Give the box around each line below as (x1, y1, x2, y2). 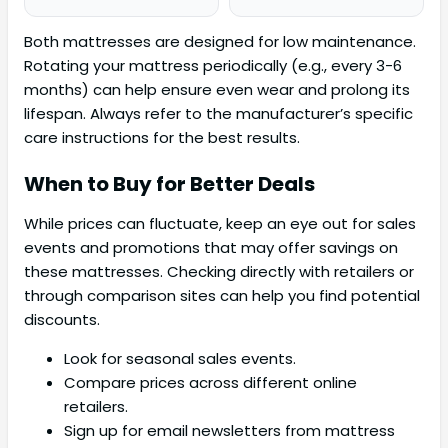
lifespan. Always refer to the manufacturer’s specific (24, 103, 413, 125)
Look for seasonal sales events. (64, 348, 296, 370)
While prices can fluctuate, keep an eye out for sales (24, 213, 416, 235)
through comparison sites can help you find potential (24, 285, 420, 307)
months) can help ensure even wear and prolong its (24, 79, 410, 101)
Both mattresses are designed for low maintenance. (24, 31, 416, 53)
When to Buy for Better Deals (24, 170, 315, 199)
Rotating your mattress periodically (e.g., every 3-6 (24, 55, 402, 77)
